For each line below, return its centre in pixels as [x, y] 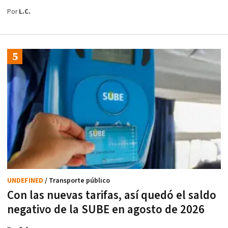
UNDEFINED [26, 181]
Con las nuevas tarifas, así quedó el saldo [112, 196]
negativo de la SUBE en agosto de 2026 [106, 210]
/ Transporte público [77, 181]
